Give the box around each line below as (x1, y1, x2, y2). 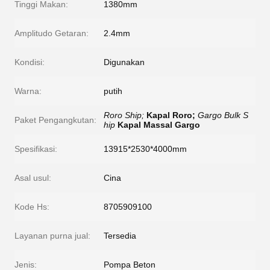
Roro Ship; (104, 110, 144, 120)
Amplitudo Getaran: (14, 28, 89, 38)
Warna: (14, 86, 42, 96)
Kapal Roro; (146, 110, 195, 120)
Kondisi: (14, 57, 45, 67)
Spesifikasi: (14, 144, 57, 154)
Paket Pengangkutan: (14, 115, 96, 125)
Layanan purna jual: (14, 231, 90, 240)
